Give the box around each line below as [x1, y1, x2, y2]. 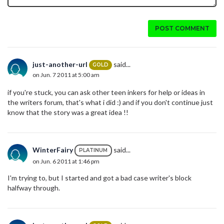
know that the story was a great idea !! [7, 107, 130, 116]
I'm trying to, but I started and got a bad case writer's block [7, 173, 191, 182]
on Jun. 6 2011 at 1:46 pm [32, 157, 99, 165]
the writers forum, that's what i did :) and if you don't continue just [7, 97, 213, 106]
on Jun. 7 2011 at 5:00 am [32, 71, 99, 79]
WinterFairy [32, 145, 73, 154]
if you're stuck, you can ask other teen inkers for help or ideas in [7, 87, 205, 96]
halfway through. [7, 183, 60, 192]
